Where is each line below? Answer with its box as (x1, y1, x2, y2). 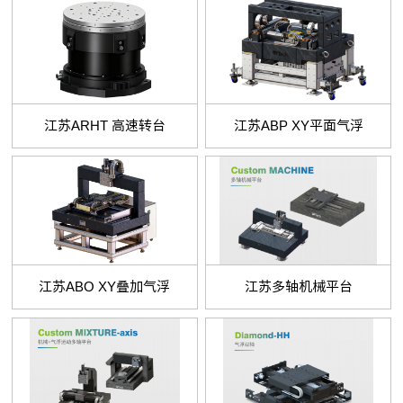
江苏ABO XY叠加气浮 (39, 279, 171, 295)
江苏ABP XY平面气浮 (233, 117, 363, 133)
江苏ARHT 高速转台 (43, 117, 166, 133)
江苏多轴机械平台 (244, 279, 353, 295)
